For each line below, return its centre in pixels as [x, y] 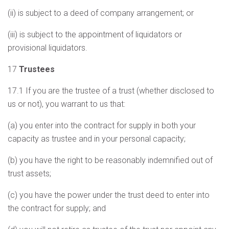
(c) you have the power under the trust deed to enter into [109, 195]
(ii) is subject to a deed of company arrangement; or [101, 13]
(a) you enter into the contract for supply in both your [102, 125]
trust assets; [29, 174]
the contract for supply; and [57, 208]
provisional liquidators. [48, 48]
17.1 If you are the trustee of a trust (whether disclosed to [111, 91]
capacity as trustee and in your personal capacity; [97, 139]
